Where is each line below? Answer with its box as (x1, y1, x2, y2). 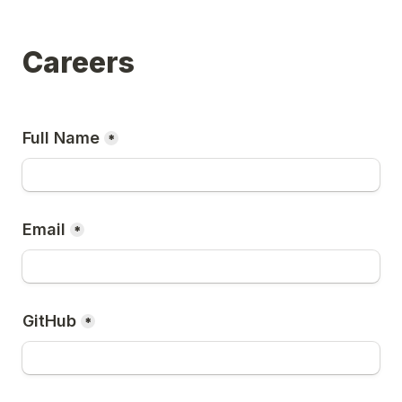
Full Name (22, 128, 100, 147)
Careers (22, 45, 135, 80)
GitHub (22, 311, 76, 330)
